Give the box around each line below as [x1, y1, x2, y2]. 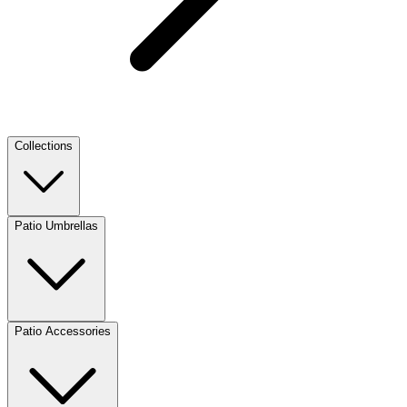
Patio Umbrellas [15, 218, 98, 233]
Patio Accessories [15, 323, 111, 338]
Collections [15, 138, 73, 153]
